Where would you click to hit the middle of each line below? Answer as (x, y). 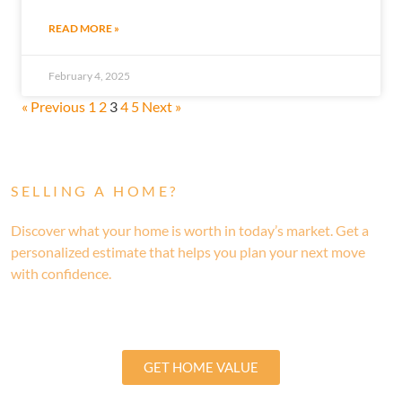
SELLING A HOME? (95, 191)
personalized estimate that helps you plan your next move (188, 252)
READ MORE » (84, 29)
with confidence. (61, 274)
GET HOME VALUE (201, 367)
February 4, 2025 (89, 76)
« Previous (53, 107)
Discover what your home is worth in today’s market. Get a (190, 231)
